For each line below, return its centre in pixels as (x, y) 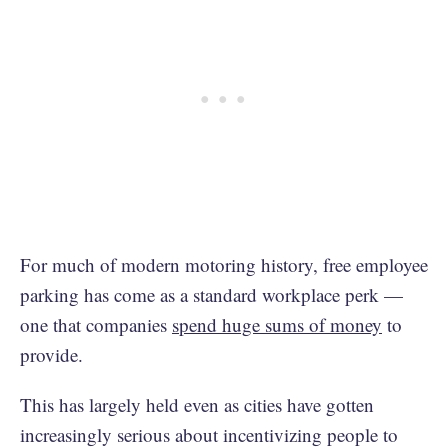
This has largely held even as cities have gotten (197, 404)
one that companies (96, 324)
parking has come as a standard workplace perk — (211, 294)
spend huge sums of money (277, 324)
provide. (51, 354)
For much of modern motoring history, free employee (224, 264)
